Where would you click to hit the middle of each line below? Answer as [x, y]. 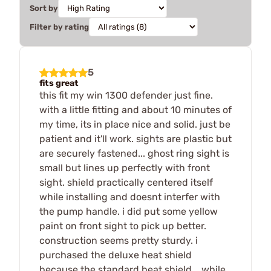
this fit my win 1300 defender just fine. [126, 95]
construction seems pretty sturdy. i [119, 240]
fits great [59, 83]
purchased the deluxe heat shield [116, 255]
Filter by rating [59, 27]
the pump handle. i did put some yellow [129, 211]
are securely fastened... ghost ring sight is [134, 153]
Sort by [44, 8]
